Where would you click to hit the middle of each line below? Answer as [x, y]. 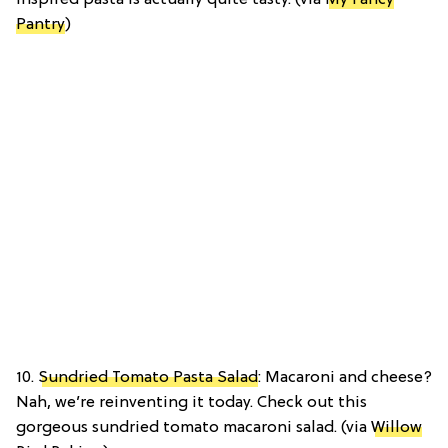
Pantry [40, 25]
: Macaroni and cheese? [345, 378]
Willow [396, 428]
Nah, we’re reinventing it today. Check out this [191, 403]
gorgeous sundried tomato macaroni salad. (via [193, 428]
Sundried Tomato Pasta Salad [148, 378]
